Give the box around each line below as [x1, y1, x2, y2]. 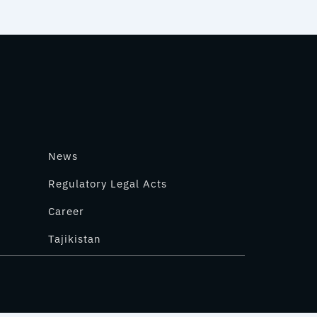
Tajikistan [47, 232, 101, 246]
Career [47, 204, 84, 219]
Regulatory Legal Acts [47, 177, 167, 191]
